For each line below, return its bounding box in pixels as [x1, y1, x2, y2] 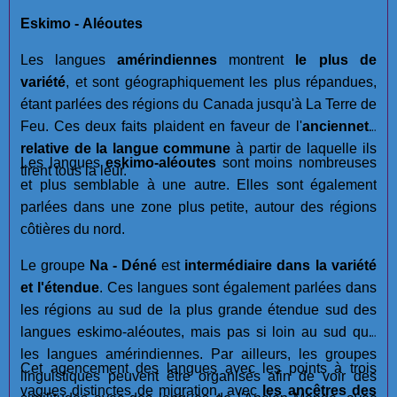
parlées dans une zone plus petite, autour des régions [20, 198, 377, 214]
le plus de [295, 51, 377, 67]
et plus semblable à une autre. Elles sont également [20, 176, 377, 192]
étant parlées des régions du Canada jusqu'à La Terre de [20, 96, 377, 112]
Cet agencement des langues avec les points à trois [20, 360, 377, 376]
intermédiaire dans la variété [184, 257, 377, 273]
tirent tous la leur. [20, 162, 127, 178]
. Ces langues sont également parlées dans [99, 279, 377, 295]
